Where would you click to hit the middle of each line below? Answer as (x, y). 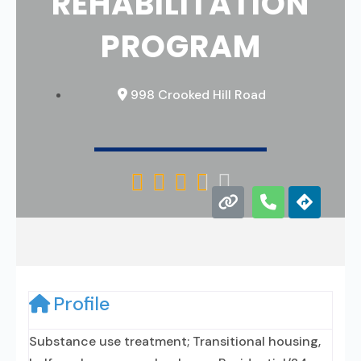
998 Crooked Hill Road (198, 95)
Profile (81, 304)
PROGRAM (180, 46)
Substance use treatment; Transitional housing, (175, 341)
